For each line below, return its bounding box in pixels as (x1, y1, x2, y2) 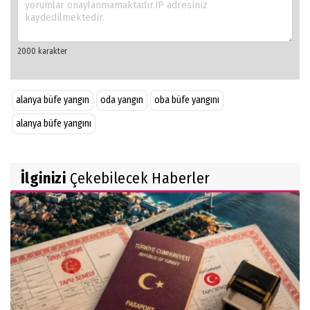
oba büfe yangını (154, 94, 219, 107)
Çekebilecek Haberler (66, 169, 210, 188)
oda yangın (100, 94, 143, 107)
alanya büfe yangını (16, 118, 91, 130)
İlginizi (21, 169, 66, 188)
